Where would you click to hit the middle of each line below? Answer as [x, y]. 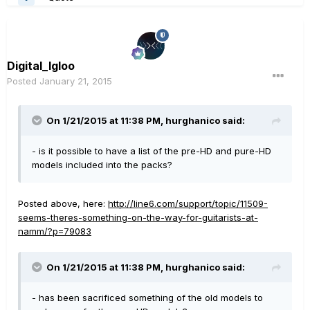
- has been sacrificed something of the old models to [147, 298]
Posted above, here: [63, 204]
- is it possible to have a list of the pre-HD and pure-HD [152, 151]
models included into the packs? [102, 165]
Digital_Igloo [41, 66]
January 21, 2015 [76, 81]
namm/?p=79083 [55, 231]
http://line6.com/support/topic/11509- [188, 204]
